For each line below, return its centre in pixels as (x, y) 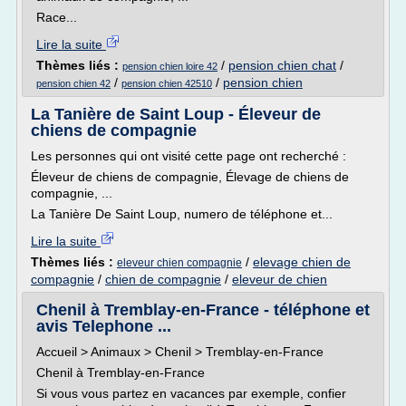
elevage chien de (302, 262)
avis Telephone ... (104, 326)
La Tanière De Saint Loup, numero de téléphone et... (182, 214)
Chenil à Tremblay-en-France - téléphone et (203, 310)
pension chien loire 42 (170, 66)
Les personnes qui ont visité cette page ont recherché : (188, 156)
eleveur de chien (280, 279)
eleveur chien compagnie (179, 263)
